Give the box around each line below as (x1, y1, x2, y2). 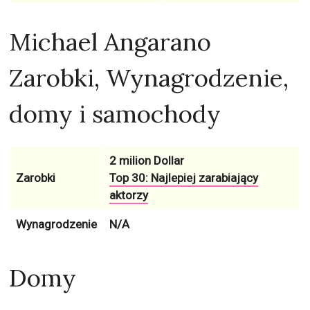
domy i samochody (9, 98, 221, 129)
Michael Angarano (9, 26, 212, 57)
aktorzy (109, 188, 148, 202)
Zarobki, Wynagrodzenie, (9, 62, 289, 93)
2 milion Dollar (109, 153, 184, 167)
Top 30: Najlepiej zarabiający (109, 170, 258, 185)
